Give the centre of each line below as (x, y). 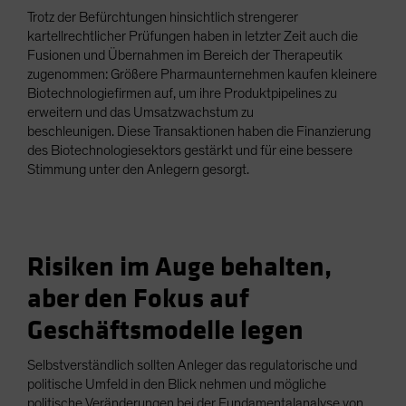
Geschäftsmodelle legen (165, 330)
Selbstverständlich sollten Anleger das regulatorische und (192, 365)
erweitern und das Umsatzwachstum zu (140, 112)
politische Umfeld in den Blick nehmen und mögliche (177, 384)
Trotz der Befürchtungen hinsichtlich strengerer (163, 17)
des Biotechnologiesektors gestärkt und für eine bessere (190, 150)
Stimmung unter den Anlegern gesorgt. (138, 169)
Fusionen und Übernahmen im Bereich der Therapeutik (185, 55)
